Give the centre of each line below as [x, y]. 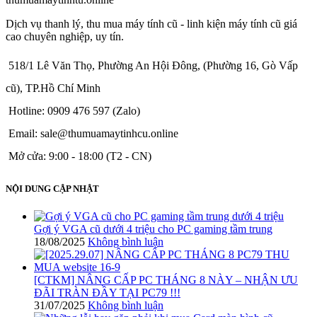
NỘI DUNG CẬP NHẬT [52, 189]
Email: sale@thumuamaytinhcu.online [93, 133]
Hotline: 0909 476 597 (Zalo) [74, 110]
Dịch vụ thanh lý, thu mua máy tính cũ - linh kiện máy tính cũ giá [151, 23]
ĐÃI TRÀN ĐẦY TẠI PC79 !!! [107, 293]
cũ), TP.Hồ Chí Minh [53, 88]
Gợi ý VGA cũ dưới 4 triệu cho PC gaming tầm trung [153, 229]
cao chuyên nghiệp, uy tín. [65, 36]
